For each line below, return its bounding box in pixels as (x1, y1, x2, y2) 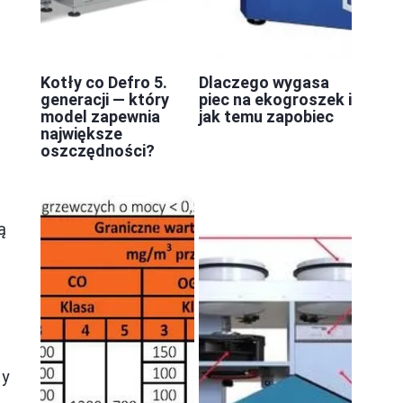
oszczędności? (40, 140, 155, 160)
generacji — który (40, 89, 169, 109)
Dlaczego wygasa (198, 72, 329, 92)
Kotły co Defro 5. (40, 72, 167, 92)
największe (40, 123, 122, 143)
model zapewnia (40, 106, 160, 126)
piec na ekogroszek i (198, 89, 352, 109)
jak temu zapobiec (198, 106, 334, 126)
